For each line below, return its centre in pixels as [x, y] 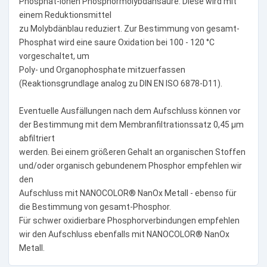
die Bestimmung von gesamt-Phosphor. [95, 207]
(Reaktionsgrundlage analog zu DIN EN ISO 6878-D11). [120, 83]
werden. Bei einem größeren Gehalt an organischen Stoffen [132, 152]
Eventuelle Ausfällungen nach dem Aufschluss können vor [130, 111]
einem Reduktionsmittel [65, 15]
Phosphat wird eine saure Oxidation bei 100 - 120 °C [117, 42]
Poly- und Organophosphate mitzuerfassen [102, 69]
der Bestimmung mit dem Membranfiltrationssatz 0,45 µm [131, 124]
